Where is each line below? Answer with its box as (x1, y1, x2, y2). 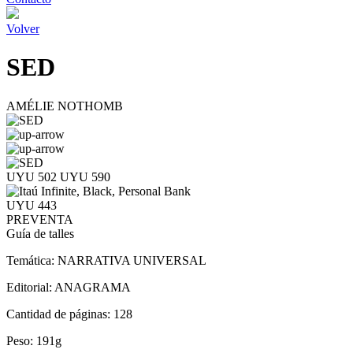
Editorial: (6, 280, 54, 294)
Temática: (6, 253, 58, 267)
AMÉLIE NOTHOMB (6, 98, 123, 113)
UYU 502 (6, 169, 60, 184)
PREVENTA (6, 212, 73, 226)
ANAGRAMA (54, 280, 131, 294)
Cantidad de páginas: (6, 307, 113, 321)
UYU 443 (6, 198, 57, 212)
